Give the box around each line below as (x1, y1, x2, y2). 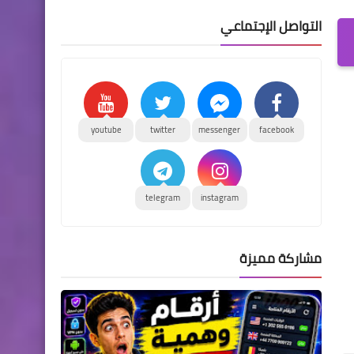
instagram (200, 190, 239, 205)
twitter (150, 122, 175, 137)
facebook (258, 122, 294, 137)
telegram (145, 190, 180, 205)
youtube (90, 122, 122, 137)
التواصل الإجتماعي (220, 13, 322, 39)
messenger (198, 122, 241, 137)
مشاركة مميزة (239, 246, 322, 271)
